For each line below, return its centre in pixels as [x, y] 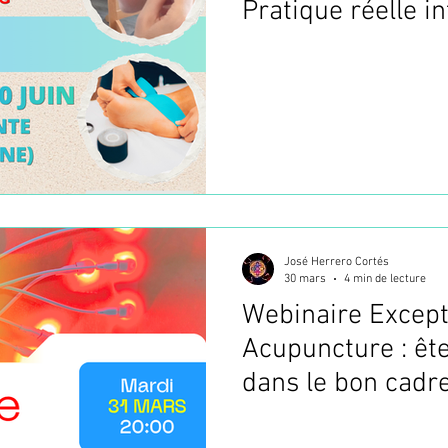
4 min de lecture [385, 278]
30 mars [305, 278]
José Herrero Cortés [336, 262]
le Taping [295, 45]
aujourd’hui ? [318, 418]
